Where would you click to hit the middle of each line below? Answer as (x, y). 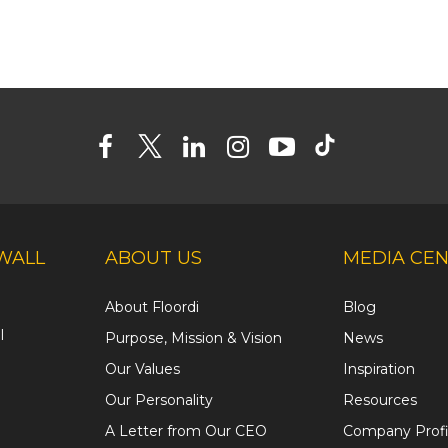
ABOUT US (153, 258)
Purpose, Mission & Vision (193, 338)
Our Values (142, 369)
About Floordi (152, 307)
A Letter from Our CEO (186, 431)
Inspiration (379, 369)
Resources (380, 400)
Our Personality (159, 400)
